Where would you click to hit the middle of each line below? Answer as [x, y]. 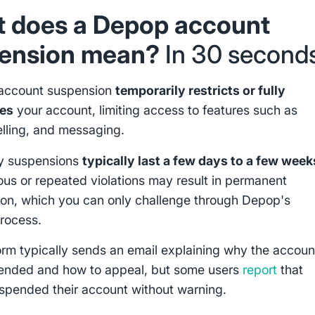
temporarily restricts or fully [201, 90]
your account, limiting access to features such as [156, 110]
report [260, 270]
